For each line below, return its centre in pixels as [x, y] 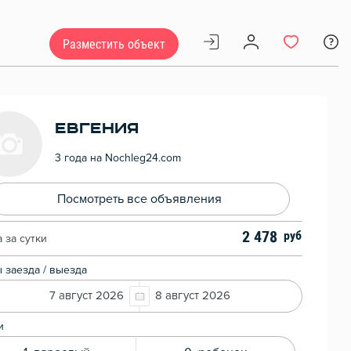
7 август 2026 [87, 296]
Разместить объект [114, 44]
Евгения [97, 128]
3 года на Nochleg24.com [118, 158]
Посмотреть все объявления [139, 199]
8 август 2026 [193, 296]
